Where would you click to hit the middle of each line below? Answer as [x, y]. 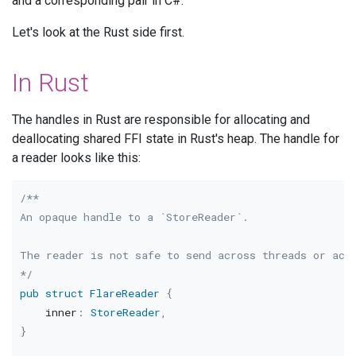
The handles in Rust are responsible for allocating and [161, 119]
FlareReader [124, 294]
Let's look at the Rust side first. [98, 32]
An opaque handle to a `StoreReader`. [134, 217]
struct [64, 294]
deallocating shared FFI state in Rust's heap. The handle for [176, 138]
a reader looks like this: [76, 157]
